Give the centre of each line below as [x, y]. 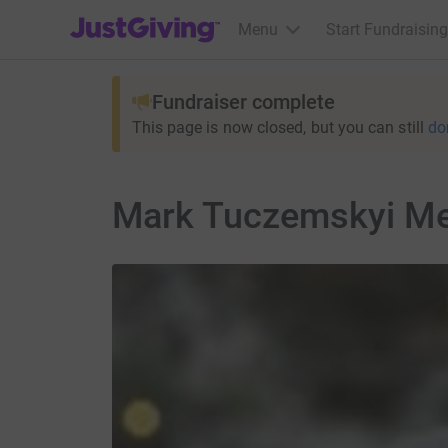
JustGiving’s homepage [151, 16]
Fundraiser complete [243, 102]
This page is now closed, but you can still [277, 127]
